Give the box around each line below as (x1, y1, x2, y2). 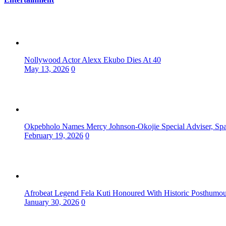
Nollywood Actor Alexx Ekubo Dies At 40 (24, 55, 161, 65)
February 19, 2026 (24, 131, 83, 140)
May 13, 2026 (24, 65, 69, 74)
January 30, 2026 (24, 198, 79, 207)
